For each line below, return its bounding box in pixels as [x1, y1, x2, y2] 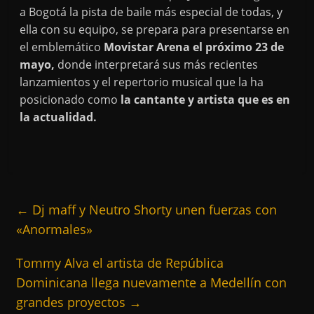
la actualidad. [20, 109, 97, 125]
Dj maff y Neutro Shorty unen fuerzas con [29, 200, 278, 218]
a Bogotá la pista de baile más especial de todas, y [20, 4, 283, 20]
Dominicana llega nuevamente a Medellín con [16, 273, 287, 291]
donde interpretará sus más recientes [57, 56, 259, 72]
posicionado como [20, 91, 121, 107]
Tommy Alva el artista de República [16, 254, 224, 271]
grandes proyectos [16, 293, 130, 310]
